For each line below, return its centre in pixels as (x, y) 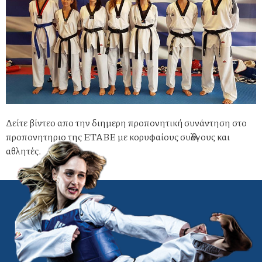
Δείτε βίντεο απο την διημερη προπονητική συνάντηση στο (126, 123)
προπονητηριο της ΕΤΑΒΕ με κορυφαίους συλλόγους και (118, 137)
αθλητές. (23, 151)
